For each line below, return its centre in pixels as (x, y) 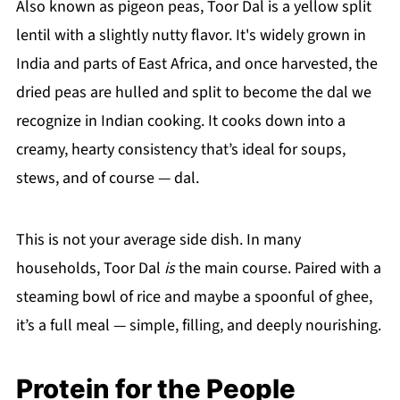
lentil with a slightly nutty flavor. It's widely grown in (191, 36)
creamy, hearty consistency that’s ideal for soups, (180, 150)
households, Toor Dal (90, 269)
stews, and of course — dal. (107, 179)
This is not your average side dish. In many (158, 240)
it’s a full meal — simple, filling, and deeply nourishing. (198, 326)
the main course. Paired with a (278, 269)
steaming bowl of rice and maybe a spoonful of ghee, (194, 297)
